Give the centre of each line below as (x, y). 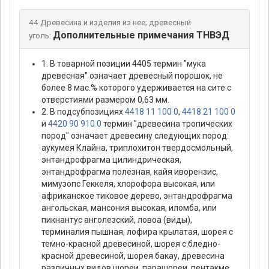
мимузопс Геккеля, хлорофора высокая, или (128, 183)
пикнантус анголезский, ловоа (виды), (117, 219)
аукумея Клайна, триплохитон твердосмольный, (137, 147)
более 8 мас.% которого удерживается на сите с (136, 87)
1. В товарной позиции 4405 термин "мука (124, 63)
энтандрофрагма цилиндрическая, (111, 159)
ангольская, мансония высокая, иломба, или (129, 207)
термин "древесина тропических (167, 123)
